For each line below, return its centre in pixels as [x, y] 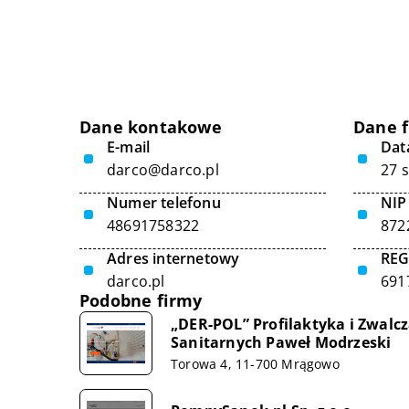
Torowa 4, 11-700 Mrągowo [255, 363]
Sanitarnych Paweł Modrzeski [281, 342]
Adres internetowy [173, 258]
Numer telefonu [164, 203]
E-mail [129, 147]
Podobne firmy [141, 300]
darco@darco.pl [163, 170]
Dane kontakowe [151, 127]
